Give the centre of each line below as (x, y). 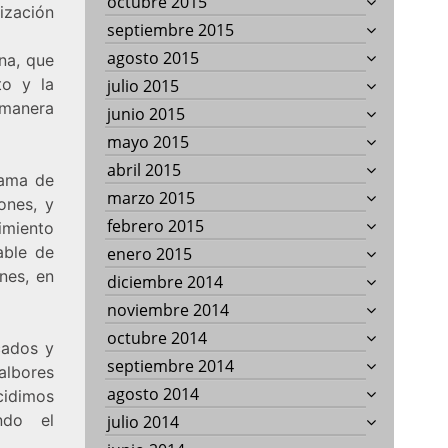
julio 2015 (143, 85)
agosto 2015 (153, 57)
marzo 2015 (151, 197)
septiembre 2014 (171, 365)
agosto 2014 (153, 393)
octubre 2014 (157, 337)
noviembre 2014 (168, 309)
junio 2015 (146, 113)
